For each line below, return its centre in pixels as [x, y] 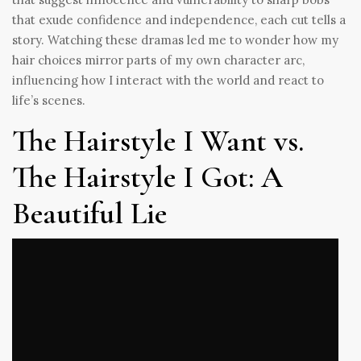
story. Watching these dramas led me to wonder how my [175, 39]
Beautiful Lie [89, 213]
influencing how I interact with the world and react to [168, 80]
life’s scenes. [49, 100]
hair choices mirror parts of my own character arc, [158, 60]
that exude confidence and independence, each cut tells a [179, 19]
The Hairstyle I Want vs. [158, 141]
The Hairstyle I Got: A [147, 177]
